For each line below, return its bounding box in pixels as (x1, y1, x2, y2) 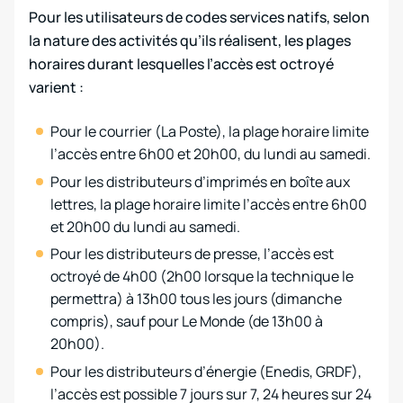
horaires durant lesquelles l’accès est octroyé (29, 54, 334, 74)
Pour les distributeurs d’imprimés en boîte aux (50, 171, 350, 192)
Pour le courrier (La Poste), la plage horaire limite (50, 121, 369, 141)
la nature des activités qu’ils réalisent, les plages (29, 31, 351, 50)
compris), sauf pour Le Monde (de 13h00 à (50, 311, 323, 332)
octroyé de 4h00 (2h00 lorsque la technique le (50, 266, 354, 287)
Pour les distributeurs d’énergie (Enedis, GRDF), (50, 361, 362, 381)
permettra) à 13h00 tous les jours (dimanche (50, 289, 342, 309)
